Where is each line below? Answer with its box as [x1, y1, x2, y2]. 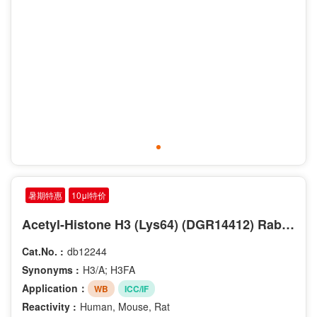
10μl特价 [71, 189, 106, 202]
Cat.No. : [22, 244, 64, 259]
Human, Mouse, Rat [80, 299, 170, 313]
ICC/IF [125, 282, 149, 295]
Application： [22, 280, 88, 295]
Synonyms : [22, 263, 79, 277]
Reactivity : [22, 299, 76, 313]
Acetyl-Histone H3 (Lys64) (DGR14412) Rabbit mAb [282, 215, 294, 234]
